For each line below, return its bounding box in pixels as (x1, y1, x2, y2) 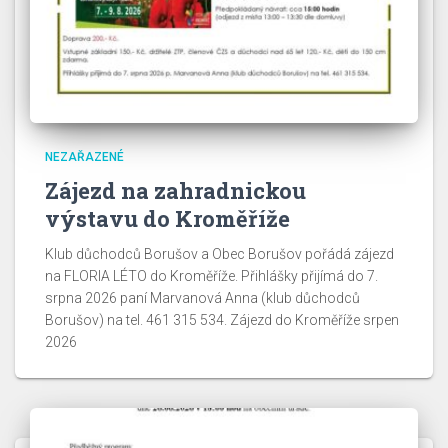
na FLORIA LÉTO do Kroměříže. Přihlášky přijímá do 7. (45, 267, 378, 284)
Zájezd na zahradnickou (45, 175, 306, 205)
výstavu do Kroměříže (45, 203, 290, 233)
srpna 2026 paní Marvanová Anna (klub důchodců (45, 289, 360, 306)
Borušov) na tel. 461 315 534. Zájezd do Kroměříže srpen (45, 311, 399, 328)
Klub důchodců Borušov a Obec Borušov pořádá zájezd (45, 245, 394, 262)
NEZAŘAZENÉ (45, 149, 124, 164)
